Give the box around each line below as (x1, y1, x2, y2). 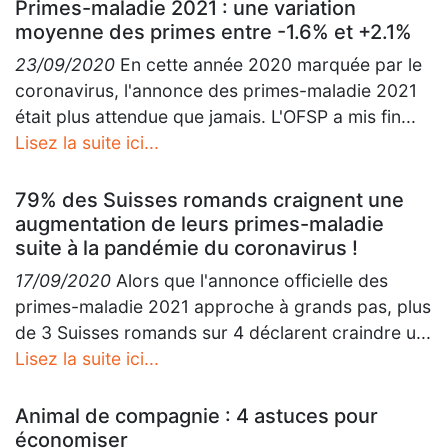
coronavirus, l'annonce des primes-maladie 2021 (15, 80, 417, 101)
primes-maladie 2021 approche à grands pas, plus (15, 296, 431, 317)
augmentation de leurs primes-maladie (15, 212, 384, 236)
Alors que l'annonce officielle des (111, 270, 388, 291)
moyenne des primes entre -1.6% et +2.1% (15, 20, 412, 44)
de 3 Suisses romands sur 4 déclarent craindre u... (15, 322, 431, 343)
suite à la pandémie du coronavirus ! (15, 236, 358, 260)
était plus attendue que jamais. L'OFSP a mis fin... (15, 106, 416, 127)
